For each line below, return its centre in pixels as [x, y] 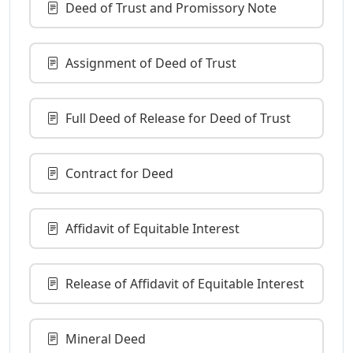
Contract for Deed [119, 173]
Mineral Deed [106, 338]
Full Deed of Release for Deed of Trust [178, 118]
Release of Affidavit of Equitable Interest [185, 283]
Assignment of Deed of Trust [151, 63]
